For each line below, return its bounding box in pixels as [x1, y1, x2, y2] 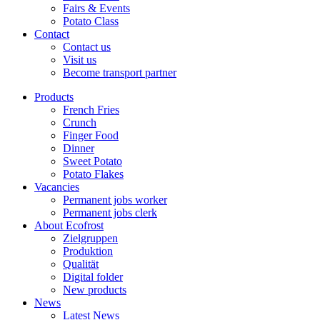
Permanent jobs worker [63, 194, 167, 206]
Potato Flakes [63, 168, 124, 181]
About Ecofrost [34, 219, 104, 232]
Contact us [63, 41, 111, 54]
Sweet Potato [63, 155, 122, 168]
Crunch [63, 116, 96, 129]
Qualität [63, 258, 99, 271]
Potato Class [63, 15, 119, 28]
